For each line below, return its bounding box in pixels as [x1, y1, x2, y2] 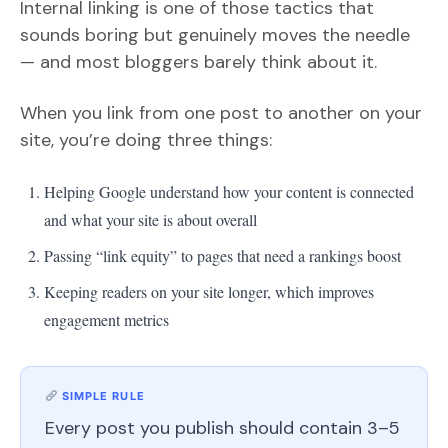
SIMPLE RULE [57, 388, 145, 403]
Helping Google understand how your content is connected [44, 180, 414, 202]
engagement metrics [44, 308, 169, 330]
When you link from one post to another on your [20, 100, 422, 125]
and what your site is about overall [44, 208, 257, 230]
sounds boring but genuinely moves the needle [20, 22, 410, 47]
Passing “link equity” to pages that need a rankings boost [44, 244, 401, 266]
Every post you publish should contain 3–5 [45, 415, 400, 440]
